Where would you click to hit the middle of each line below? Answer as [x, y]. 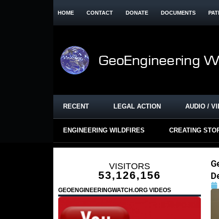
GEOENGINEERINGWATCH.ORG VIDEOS [114, 190]
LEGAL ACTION [137, 106]
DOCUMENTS [178, 13]
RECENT [76, 106]
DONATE [137, 13]
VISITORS [129, 166]
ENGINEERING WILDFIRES [104, 130]
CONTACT [99, 13]
